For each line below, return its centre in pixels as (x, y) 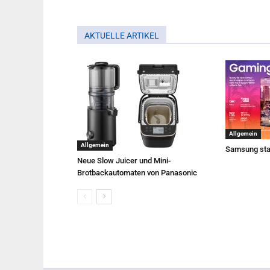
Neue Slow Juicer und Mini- (124, 161)
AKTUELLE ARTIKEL (122, 36)
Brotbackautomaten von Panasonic (137, 173)
